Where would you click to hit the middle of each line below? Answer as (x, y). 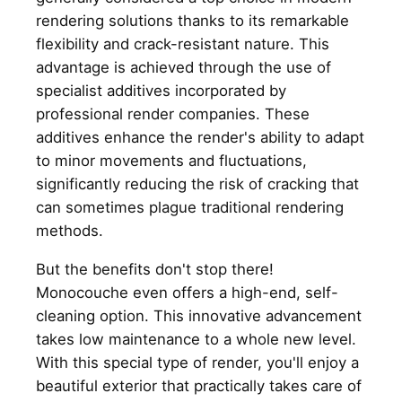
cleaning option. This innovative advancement (199, 315)
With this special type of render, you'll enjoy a (197, 362)
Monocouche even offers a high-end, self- (187, 292)
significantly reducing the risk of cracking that (197, 184)
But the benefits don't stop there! (155, 269)
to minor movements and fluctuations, (171, 160)
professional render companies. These (173, 114)
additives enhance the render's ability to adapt (200, 137)
